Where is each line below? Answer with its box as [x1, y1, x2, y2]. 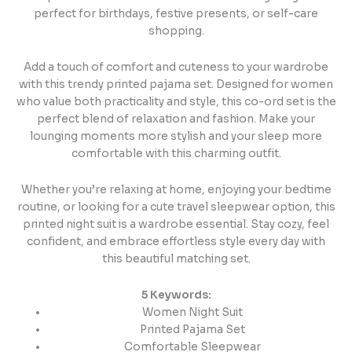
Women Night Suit [141, 306, 243, 320]
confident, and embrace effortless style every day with [27, 235, 325, 249]
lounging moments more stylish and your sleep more [30, 130, 322, 144]
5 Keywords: [141, 288, 211, 302]
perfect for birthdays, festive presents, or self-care [34, 7, 318, 21]
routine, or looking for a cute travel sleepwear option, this [16, 200, 335, 214]
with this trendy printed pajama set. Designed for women [19, 78, 333, 92]
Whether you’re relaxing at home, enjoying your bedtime [20, 183, 332, 197]
